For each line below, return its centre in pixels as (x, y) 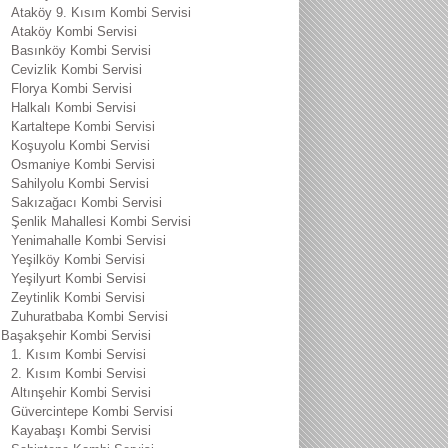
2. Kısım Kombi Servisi (78, 373)
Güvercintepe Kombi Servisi (92, 411)
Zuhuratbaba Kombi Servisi (89, 316)
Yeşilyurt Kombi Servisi (78, 278)
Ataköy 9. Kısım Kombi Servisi (101, 12)
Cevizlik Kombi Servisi (76, 69)
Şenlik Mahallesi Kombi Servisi (101, 221)
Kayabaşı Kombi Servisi (81, 430)
